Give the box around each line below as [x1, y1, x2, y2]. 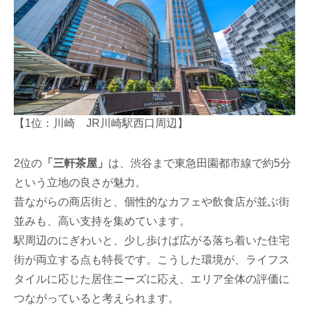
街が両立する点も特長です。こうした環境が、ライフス [14, 253, 290, 266]
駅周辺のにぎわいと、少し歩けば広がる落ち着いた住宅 [14, 234, 290, 246]
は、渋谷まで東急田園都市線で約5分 [108, 157, 292, 169]
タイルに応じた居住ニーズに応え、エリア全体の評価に [14, 272, 290, 285]
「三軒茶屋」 [42, 157, 109, 169]
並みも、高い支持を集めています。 [14, 215, 191, 227]
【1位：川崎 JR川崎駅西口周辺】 [14, 117, 189, 129]
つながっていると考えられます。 [14, 292, 180, 304]
